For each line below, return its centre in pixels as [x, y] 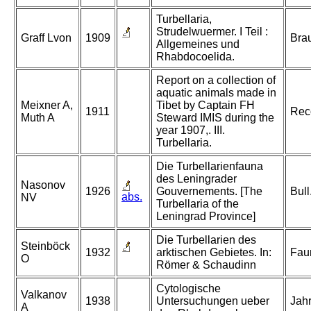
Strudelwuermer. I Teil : [212, 32]
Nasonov [43, 185]
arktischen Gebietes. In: [214, 253]
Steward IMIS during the [215, 118]
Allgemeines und [198, 44]
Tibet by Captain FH [205, 106]
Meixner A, [47, 106]
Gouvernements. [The [209, 192]
